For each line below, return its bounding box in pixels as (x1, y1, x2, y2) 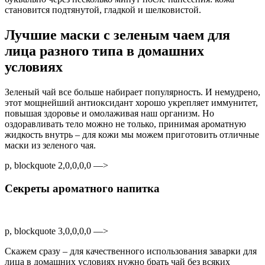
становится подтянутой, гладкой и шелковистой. (5, 5, 201, 15)
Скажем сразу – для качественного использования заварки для (5, 246, 257, 257)
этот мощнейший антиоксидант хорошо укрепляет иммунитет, (5, 97, 258, 108)
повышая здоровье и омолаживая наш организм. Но (5, 108, 214, 118)
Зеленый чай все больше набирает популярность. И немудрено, (5, 86, 260, 97)
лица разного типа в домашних (5, 43, 204, 59)
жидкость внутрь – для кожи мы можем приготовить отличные (5, 129, 259, 140)
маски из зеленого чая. (5, 140, 96, 150)
